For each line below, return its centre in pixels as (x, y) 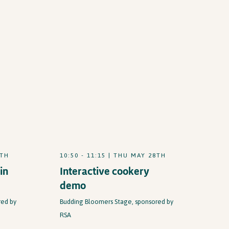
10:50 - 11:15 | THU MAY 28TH (113, 155)
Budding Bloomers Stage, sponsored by (116, 202)
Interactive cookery (104, 171)
